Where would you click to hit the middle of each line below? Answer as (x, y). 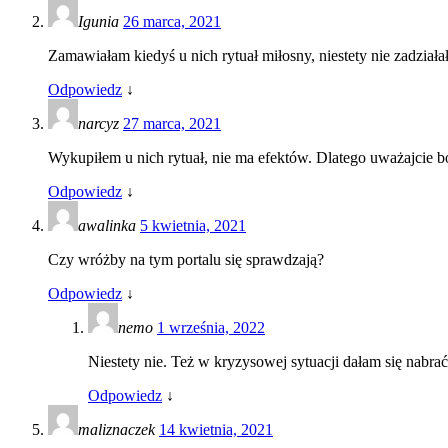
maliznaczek (118, 429)
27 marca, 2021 (172, 123)
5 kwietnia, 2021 (193, 225)
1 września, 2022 (211, 327)
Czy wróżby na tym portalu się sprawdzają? (186, 259)
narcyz (100, 123)
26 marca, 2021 (172, 21)
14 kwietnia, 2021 (216, 429)
